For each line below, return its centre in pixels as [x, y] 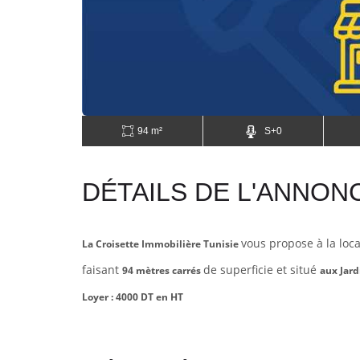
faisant [102, 269]
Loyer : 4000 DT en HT [133, 297]
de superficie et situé [262, 269]
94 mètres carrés [163, 270]
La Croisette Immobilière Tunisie [162, 243]
